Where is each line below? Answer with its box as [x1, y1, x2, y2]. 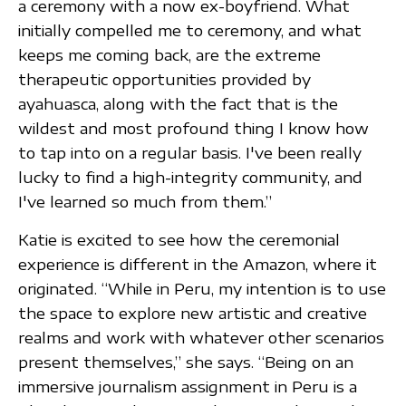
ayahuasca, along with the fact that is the [18, 93, 338, 113]
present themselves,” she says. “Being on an [18, 352, 353, 372]
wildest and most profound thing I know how [18, 118, 369, 138]
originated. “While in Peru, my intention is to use [18, 278, 386, 298]
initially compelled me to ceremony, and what [18, 20, 362, 40]
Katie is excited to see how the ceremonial [18, 229, 340, 249]
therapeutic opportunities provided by [18, 69, 311, 89]
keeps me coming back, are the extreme [18, 44, 321, 64]
